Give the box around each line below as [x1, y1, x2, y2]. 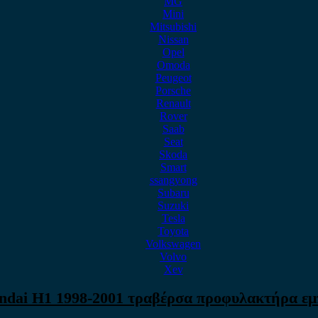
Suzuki [158, 199, 189, 212]
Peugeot [155, 72, 192, 84]
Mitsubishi [150, 21, 197, 33]
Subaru [157, 187, 190, 199]
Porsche [155, 84, 191, 97]
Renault [155, 97, 191, 109]
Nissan [158, 33, 189, 45]
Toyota [158, 225, 189, 237]
